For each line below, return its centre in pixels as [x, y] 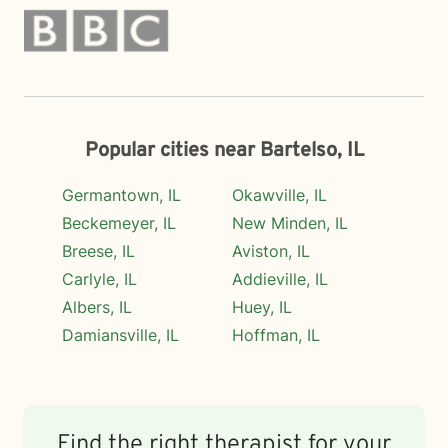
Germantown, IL [121, 195]
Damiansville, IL [120, 335]
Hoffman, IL [276, 335]
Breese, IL [98, 251]
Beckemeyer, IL [118, 223]
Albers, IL [96, 307]
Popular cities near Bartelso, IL [224, 151]
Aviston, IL [271, 251]
